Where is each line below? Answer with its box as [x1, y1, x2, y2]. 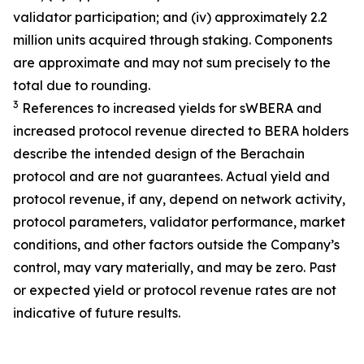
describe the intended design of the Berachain [13, 145, 305, 162]
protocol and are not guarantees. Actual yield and [13, 168, 330, 184]
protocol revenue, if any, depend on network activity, [13, 191, 345, 207]
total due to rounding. [13, 77, 150, 93]
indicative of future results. [13, 305, 180, 321]
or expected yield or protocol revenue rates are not [13, 282, 336, 298]
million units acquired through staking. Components [13, 32, 332, 48]
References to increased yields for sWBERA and [19, 100, 322, 116]
